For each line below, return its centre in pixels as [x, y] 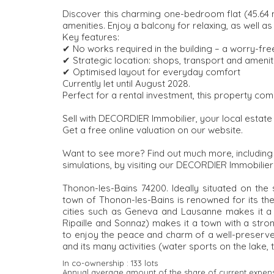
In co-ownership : [97, 263]
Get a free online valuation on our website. [153, 130]
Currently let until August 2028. [126, 83]
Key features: [91, 37]
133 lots [144, 263]
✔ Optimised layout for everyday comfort [151, 72]
